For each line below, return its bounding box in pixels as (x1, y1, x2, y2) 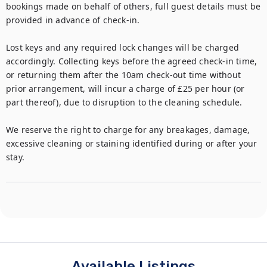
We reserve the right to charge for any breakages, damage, (6, 124, 250, 135)
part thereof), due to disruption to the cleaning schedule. (6, 97, 243, 108)
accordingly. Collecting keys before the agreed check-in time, (6, 55, 257, 67)
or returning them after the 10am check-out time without (6, 69, 241, 80)
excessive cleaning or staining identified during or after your (6, 138, 257, 149)
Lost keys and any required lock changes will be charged (6, 42, 240, 53)
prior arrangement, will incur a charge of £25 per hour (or (6, 83, 245, 94)
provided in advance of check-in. (6, 14, 140, 26)
